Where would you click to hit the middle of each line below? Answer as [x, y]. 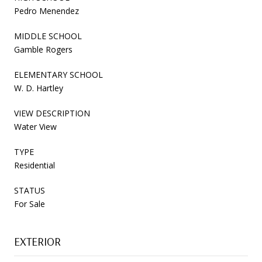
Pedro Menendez [46, 11]
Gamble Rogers [43, 49]
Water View [35, 126]
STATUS [30, 190]
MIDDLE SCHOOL [48, 36]
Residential [35, 165]
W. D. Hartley [39, 88]
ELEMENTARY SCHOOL [58, 74]
